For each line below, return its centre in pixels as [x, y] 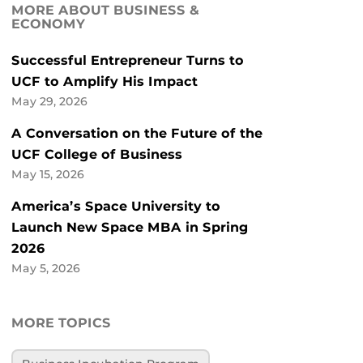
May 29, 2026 [49, 102]
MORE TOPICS [61, 323]
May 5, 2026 [46, 269]
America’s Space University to [116, 207]
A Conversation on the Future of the [137, 134]
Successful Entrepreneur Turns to [128, 61]
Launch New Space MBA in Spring [130, 228]
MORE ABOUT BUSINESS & [105, 11]
